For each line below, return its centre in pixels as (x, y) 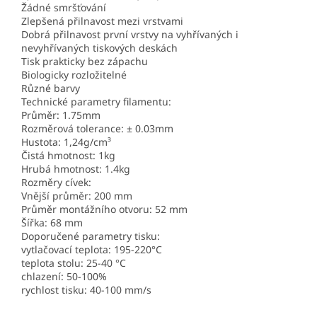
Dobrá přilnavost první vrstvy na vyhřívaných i (130, 35)
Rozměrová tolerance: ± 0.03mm (97, 129)
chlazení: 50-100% (64, 277)
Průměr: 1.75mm (61, 115)
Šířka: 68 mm (52, 223)
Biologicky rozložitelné (74, 75)
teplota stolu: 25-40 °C (74, 263)
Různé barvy (51, 88)
